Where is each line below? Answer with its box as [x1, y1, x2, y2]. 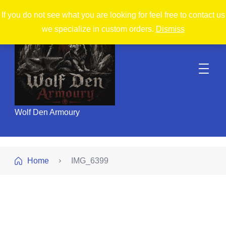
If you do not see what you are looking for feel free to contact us [1, 11, 225, 19]
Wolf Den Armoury [15, 108, 80, 117]
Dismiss [155, 25, 185, 33]
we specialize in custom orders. [41, 25, 156, 33]
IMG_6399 [71, 156, 108, 165]
